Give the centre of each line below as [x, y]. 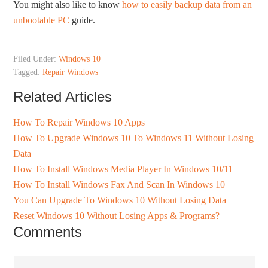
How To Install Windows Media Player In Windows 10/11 [123, 169]
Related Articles [63, 97]
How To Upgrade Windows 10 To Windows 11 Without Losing [134, 138]
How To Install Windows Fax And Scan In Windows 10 [119, 185]
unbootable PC [42, 20]
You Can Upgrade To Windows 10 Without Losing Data [120, 200]
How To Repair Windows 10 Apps [79, 123]
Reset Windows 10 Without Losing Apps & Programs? [117, 216]
